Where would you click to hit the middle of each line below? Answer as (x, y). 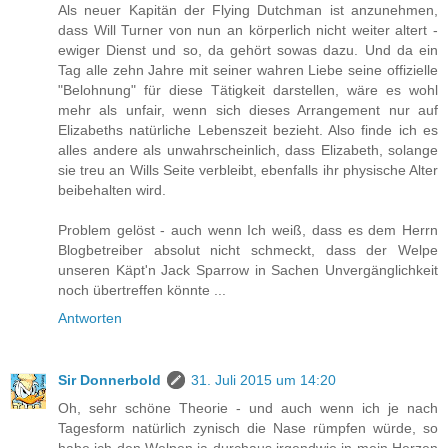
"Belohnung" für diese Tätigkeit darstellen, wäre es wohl (248, 90)
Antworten (90, 318)
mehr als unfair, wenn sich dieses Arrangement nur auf (248, 110)
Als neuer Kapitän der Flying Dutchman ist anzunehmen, (248, 10)
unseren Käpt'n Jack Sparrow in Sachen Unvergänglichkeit (248, 270)
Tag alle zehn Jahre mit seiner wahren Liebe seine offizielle (248, 70)
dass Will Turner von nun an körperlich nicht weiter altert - (248, 30)
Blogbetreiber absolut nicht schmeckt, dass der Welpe (248, 250)
